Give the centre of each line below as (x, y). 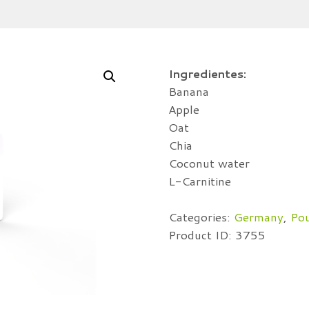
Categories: (201, 216)
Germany (259, 216)
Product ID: (202, 234)
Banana (189, 91)
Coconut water (209, 163)
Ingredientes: (207, 73)
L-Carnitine (200, 181)
